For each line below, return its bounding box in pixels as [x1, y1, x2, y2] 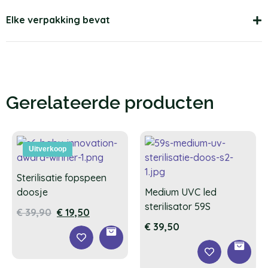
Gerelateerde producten [6, 92, 214, 114]
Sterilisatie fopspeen [17, 172, 106, 184]
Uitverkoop [29, 145, 66, 154]
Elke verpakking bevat [6, 14, 110, 26]
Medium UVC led [145, 186, 217, 199]
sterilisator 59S [145, 200, 211, 213]
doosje [17, 186, 48, 199]
